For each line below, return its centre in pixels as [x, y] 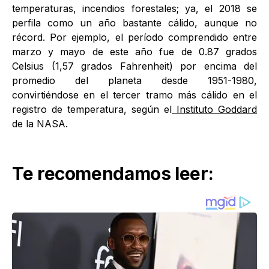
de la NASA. [40, 124]
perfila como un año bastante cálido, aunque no [134, 23]
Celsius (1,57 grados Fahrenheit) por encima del [134, 66]
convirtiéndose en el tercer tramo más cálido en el [134, 95]
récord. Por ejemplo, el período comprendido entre [134, 37]
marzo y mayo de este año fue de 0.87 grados [134, 52]
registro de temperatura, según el [92, 109]
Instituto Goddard [214, 109]
